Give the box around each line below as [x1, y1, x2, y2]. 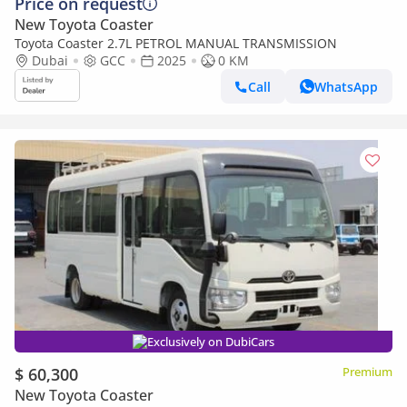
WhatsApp [314, 77, 378, 95]
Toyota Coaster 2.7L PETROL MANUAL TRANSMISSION [15, 35, 337, 52]
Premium [342, 363, 392, 380]
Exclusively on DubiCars [147, 333, 274, 350]
